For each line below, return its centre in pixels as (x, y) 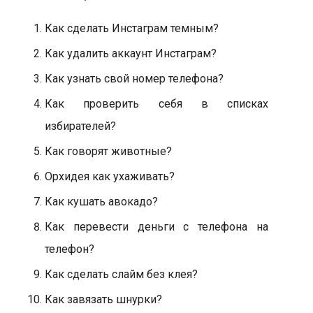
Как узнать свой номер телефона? (134, 79)
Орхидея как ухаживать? (110, 176)
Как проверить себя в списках (156, 104)
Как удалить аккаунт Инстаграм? (131, 53)
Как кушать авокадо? (101, 202)
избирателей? (80, 126)
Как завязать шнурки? (103, 299)
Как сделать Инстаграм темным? (132, 28)
